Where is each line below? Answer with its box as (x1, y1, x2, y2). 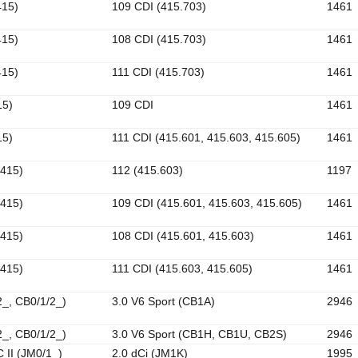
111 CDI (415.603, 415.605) (112, 262, 253, 276)
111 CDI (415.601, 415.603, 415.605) (112, 131, 300, 145)
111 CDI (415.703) (112, 66, 205, 79)
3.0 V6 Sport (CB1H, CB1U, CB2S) (112, 328, 287, 341)
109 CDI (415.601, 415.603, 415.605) (112, 197, 302, 210)
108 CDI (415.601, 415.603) (112, 229, 254, 243)
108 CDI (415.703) (112, 33, 206, 46)
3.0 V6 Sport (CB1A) (112, 295, 215, 308)
